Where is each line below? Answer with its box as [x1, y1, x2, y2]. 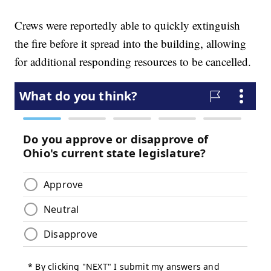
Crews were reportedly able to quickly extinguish [15, 18, 241, 33]
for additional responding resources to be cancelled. [15, 54, 252, 70]
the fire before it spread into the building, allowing [15, 36, 247, 51]
